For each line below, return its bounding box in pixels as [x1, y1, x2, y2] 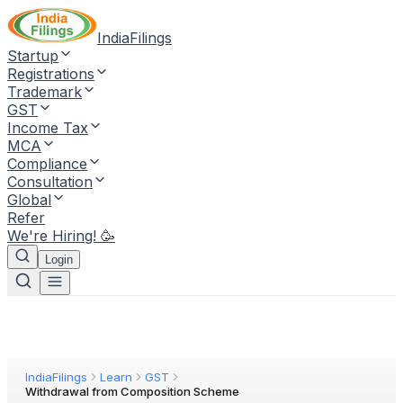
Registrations [7, 65, 94, 83]
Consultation [7, 173, 93, 191]
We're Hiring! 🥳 [7, 227, 115, 245]
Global [7, 191, 51, 209]
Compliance [7, 155, 87, 173]
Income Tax [7, 119, 88, 137]
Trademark [7, 83, 82, 101]
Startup [7, 47, 58, 65]
